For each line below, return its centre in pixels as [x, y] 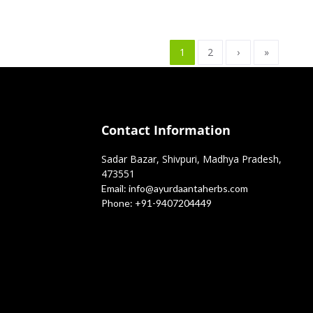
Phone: [117, 203]
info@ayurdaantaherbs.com [187, 188]
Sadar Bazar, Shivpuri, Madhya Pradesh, [191, 159]
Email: [114, 188]
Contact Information [166, 130]
